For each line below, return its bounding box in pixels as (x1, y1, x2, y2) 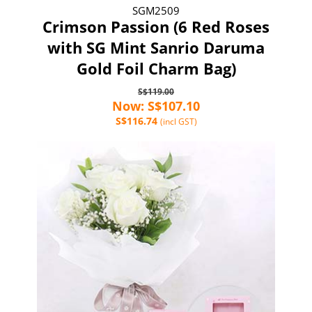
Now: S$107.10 (112, 97, 200, 114)
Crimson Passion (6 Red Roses (42, 15, 270, 37)
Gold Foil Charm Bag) (76, 57, 236, 79)
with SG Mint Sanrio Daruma (47, 36, 265, 58)
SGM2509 (132, 3, 180, 17)
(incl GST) (159, 115, 197, 127)
